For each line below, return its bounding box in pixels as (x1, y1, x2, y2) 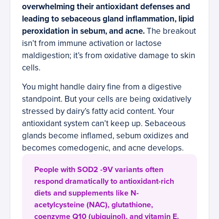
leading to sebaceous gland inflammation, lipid (22, 14, 194, 24)
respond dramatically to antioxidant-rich (34, 176, 174, 187)
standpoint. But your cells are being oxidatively (22, 94, 191, 105)
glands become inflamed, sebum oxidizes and (22, 131, 189, 141)
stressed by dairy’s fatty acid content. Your (22, 106, 175, 117)
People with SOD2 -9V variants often (34, 165, 163, 175)
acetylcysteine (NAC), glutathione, (34, 200, 153, 210)
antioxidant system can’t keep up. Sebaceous (22, 118, 186, 129)
